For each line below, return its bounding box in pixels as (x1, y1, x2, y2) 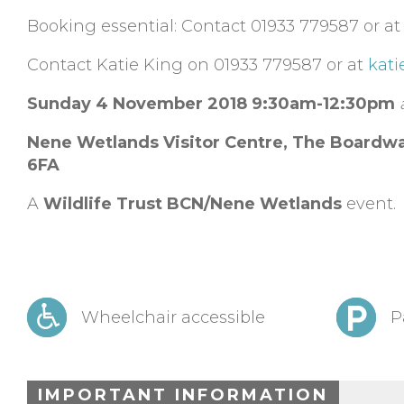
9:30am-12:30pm (252, 94, 395, 115)
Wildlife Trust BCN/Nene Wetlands (43, 194, 342, 215)
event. (342, 194, 396, 215)
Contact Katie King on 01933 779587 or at (27, 55, 368, 76)
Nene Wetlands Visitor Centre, (27, 133, 292, 153)
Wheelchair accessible (81, 307, 265, 327)
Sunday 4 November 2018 (27, 94, 252, 115)
